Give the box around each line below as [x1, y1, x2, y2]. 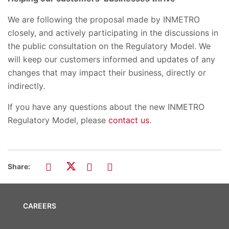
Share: [8, 162, 30, 171]
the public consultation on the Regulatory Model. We [8, 41, 211, 52]
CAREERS [23, 201, 56, 211]
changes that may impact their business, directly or [8, 67, 206, 78]
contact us [108, 115, 149, 126]
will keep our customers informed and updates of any [8, 54, 215, 65]
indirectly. [8, 81, 45, 91]
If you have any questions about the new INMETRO [8, 102, 204, 112]
